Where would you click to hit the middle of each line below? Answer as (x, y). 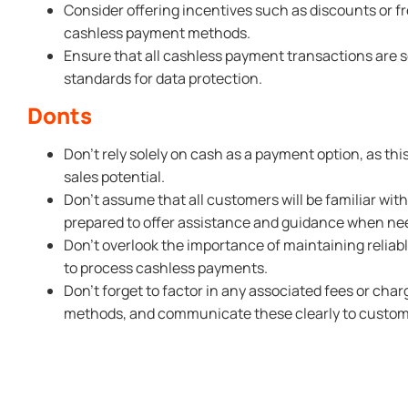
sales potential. (114, 177)
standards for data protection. (163, 78)
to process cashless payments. (166, 268)
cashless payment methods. (157, 32)
